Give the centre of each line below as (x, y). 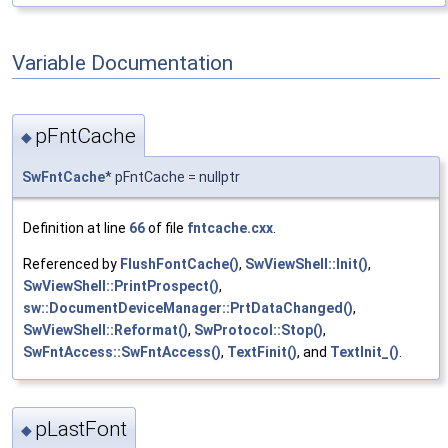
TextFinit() (262, 351)
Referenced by (71, 263)
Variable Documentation (122, 62)
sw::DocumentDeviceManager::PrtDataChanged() (188, 307)
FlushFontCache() (179, 263)
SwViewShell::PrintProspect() (121, 285)
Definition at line (76, 227)
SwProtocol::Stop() (258, 329)
